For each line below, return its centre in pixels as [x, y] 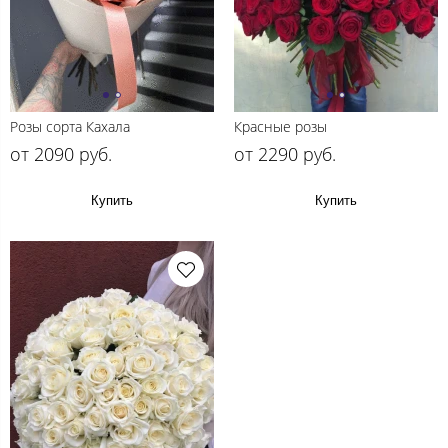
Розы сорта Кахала [70, 127]
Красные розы [280, 127]
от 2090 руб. [61, 154]
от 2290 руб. [285, 154]
